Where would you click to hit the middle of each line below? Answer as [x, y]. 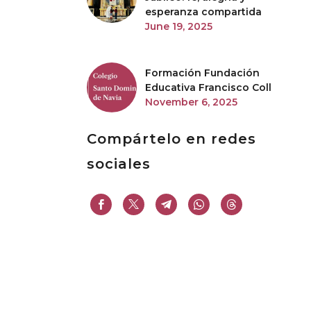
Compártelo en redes [171, 139]
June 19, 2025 [179, 26]
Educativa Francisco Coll [208, 87]
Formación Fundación [202, 73]
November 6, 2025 [191, 102]
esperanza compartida [203, 12]
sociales [119, 164]
